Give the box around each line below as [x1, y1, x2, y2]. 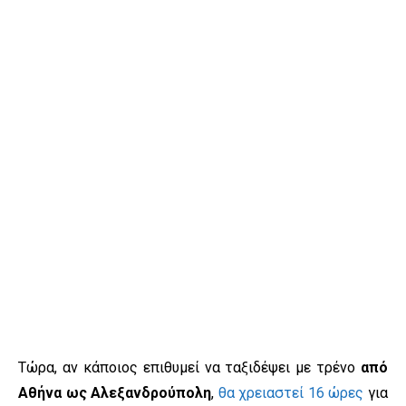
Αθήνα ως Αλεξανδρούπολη [18, 384, 212, 402]
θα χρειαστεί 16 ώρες [217, 384, 364, 402]
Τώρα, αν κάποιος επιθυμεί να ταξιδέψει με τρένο [18, 359, 361, 377]
